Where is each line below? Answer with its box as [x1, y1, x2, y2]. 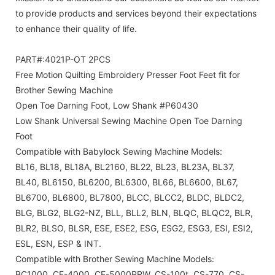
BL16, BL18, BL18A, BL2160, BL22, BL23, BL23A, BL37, [15, 161, 234, 172]
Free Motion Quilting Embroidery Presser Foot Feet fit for [15, 69, 240, 80]
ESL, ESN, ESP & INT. [15, 238, 101, 249]
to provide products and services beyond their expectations [15, 7, 257, 18]
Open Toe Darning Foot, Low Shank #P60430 [15, 99, 198, 110]
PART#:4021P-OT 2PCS [15, 53, 110, 64]
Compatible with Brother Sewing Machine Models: [15, 253, 214, 264]
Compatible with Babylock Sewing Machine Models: [15, 145, 222, 157]
